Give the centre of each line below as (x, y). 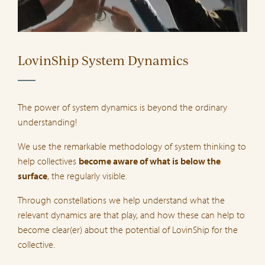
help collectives (48, 161)
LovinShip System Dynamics (103, 60)
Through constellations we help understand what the (121, 200)
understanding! (47, 122)
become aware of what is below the (150, 161)
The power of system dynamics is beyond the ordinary (122, 107)
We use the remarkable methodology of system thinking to (132, 146)
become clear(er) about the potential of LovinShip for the (128, 229)
